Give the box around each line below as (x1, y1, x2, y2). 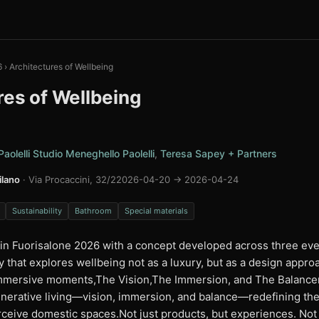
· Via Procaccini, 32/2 (20, 174, 116, 185)
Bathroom (75, 206, 112, 216)
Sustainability (12, 206, 62, 216)
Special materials (125, 206, 188, 216)
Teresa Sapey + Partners (160, 147, 277, 159)
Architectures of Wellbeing (9, 61, 113, 72)
